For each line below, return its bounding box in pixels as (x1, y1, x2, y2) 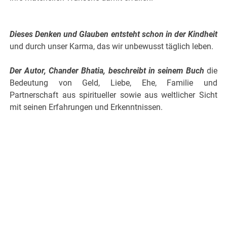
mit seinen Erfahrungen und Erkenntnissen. (10, 102, 163, 112)
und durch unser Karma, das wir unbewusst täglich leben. (10, 42, 214, 52)
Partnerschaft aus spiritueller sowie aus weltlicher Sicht (10, 90, 217, 100)
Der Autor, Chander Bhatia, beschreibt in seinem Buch (10, 66, 204, 76)
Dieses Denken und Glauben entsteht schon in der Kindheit (10, 29, 217, 40)
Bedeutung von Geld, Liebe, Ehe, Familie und (10, 78, 217, 88)
